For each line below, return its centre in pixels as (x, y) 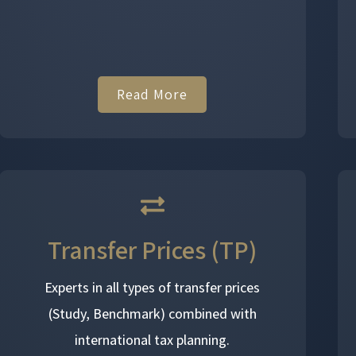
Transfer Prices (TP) (153, 250)
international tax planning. (153, 340)
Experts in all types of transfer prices (153, 288)
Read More (153, 95)
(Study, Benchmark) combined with (152, 314)
